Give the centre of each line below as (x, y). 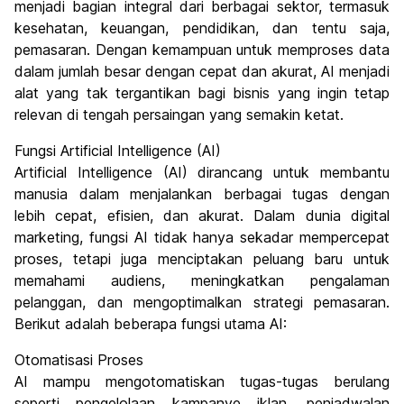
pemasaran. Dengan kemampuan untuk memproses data (202, 50)
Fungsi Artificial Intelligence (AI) (118, 151)
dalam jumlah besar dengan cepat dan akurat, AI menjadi (202, 72)
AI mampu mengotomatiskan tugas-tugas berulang (202, 382)
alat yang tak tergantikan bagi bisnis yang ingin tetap (202, 93)
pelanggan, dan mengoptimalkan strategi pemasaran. (202, 303)
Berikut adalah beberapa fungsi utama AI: (151, 324)
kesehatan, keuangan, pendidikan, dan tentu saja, (202, 28)
